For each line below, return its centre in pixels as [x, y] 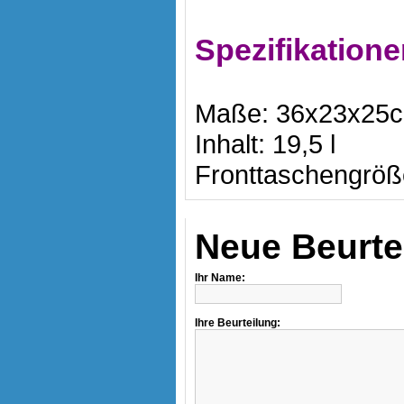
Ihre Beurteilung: [238, 323]
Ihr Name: [220, 278]
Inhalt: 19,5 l [265, 144]
